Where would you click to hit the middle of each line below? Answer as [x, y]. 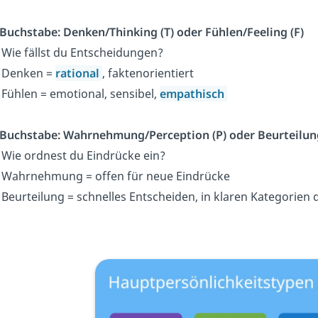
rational [79, 73]
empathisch [193, 94]
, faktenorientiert [148, 73]
